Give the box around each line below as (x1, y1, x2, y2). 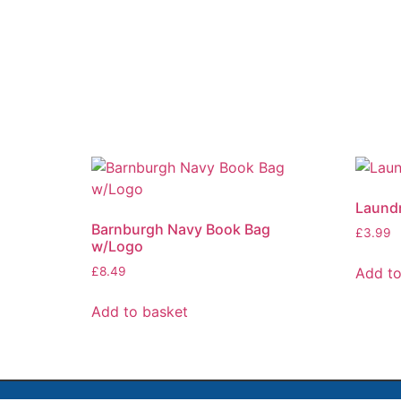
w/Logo (91, 237, 143, 256)
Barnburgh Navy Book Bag (91, 220, 270, 239)
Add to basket (91, 303, 188, 321)
